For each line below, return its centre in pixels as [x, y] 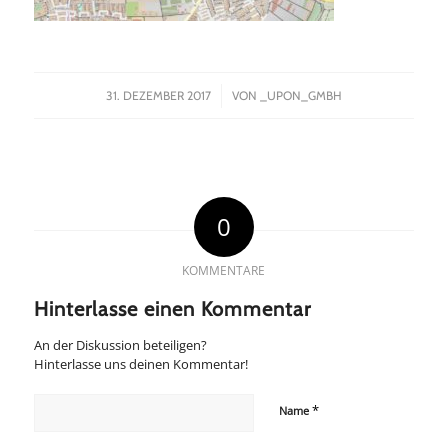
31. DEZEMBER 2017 [158, 95]
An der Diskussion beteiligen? [120, 344]
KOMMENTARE [224, 270]
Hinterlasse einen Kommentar [172, 308]
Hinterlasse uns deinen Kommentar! [140, 363]
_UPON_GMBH [300, 95]
